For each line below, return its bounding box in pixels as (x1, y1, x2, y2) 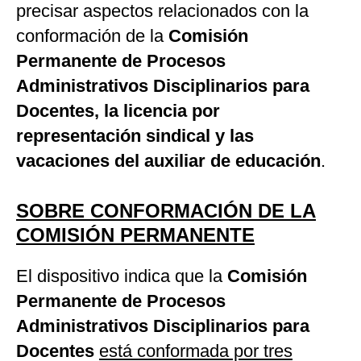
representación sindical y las (16, 126, 254, 147)
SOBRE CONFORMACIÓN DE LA (16, 200, 316, 222)
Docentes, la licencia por (16, 101, 220, 122)
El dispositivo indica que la (16, 266, 227, 287)
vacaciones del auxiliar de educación (16, 151, 321, 172)
